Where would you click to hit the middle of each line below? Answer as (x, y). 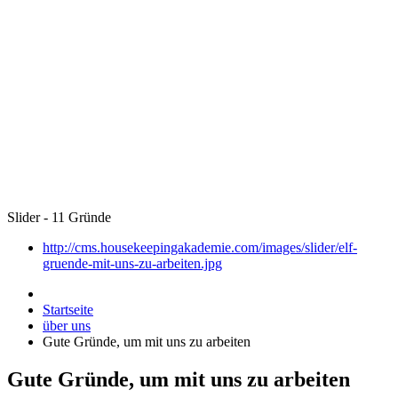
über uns (67, 326)
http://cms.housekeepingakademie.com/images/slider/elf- (200, 247)
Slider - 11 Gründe (59, 217)
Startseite (68, 310)
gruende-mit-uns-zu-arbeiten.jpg (132, 263)
